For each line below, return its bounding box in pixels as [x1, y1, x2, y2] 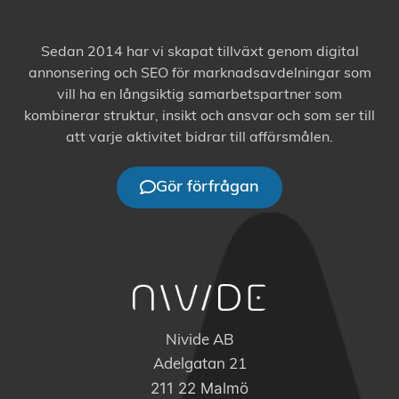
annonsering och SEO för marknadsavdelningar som [28, 66, 371, 81]
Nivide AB [165, 332, 234, 348]
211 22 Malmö [151, 379, 248, 397]
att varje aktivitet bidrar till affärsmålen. [66, 130, 333, 145]
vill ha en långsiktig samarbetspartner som [57, 87, 342, 102]
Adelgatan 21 [152, 356, 247, 372]
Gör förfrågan [156, 178, 259, 196]
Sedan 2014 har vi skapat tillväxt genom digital [40, 45, 359, 60]
